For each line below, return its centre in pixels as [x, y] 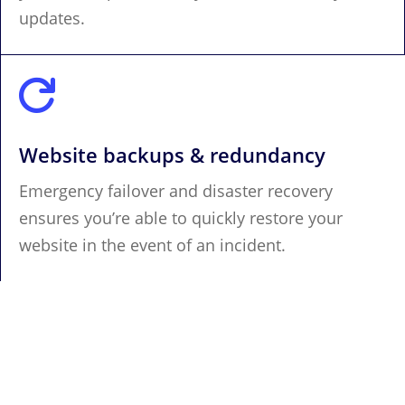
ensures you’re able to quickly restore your [181, 217]
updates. [52, 18]
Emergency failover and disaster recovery [176, 190]
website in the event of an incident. [152, 245]
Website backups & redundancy [172, 154]
